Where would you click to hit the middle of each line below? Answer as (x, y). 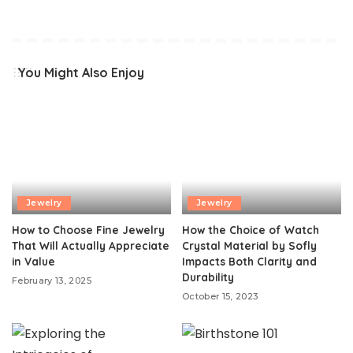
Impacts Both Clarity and (249, 261)
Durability (210, 277)
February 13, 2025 (52, 280)
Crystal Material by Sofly (249, 245)
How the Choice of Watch (251, 229)
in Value (33, 261)
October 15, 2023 (220, 296)
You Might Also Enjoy (81, 72)
